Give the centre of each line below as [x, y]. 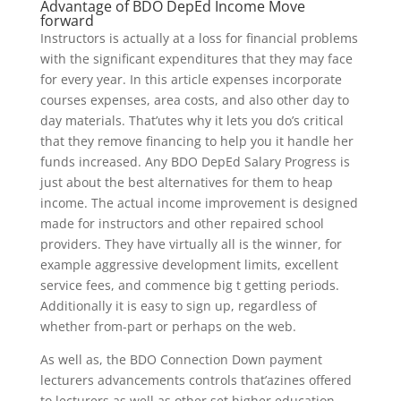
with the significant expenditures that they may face [196, 59]
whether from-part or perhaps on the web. [168, 326]
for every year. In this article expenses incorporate [191, 79]
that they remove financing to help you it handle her [196, 141]
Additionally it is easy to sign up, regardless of [178, 306]
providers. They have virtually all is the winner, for [191, 244]
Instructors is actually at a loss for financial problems [199, 38]
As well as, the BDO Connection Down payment [181, 359]
